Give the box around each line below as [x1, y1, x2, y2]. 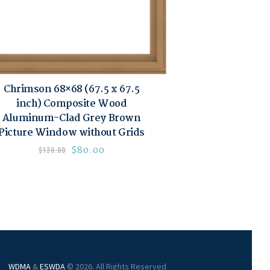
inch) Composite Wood [16, 96, 127, 113]
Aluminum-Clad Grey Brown [2, 110, 141, 127]
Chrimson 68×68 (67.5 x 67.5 [4, 81, 140, 98]
